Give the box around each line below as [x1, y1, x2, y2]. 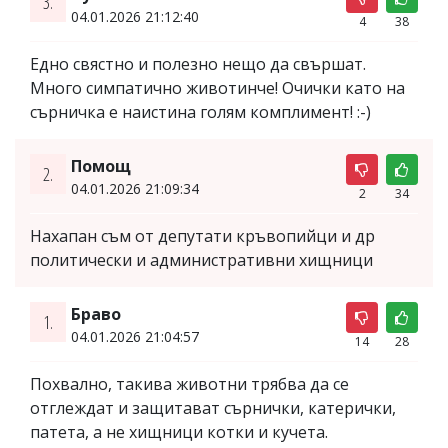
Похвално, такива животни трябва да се [30, 372, 349, 395]
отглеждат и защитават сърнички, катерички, [30, 396, 396, 419]
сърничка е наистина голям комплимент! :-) [30, 100, 371, 123]
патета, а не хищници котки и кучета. [30, 420, 328, 443]
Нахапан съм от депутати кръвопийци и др [30, 224, 375, 247]
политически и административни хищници [30, 248, 373, 271]
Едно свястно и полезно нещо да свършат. [30, 52, 366, 75]
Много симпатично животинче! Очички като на [30, 76, 405, 99]
